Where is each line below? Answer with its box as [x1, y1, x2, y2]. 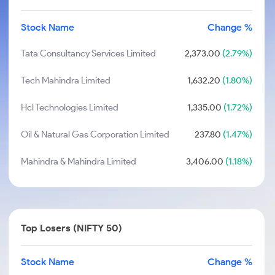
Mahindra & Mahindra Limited [21, 156, 137, 167]
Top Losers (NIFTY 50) [21, 222, 123, 234]
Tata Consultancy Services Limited [21, 48, 157, 59]
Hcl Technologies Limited [21, 102, 119, 113]
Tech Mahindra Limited [21, 75, 111, 86]
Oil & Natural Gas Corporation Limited [21, 129, 170, 140]
